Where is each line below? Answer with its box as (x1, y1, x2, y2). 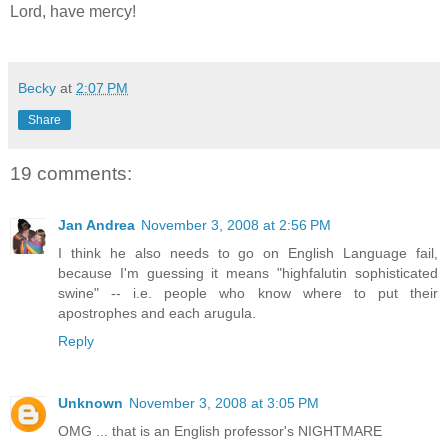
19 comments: (10, 162, 132, 184)
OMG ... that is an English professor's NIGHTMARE (58, 423, 382, 440)
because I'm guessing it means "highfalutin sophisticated (58, 265, 438, 282)
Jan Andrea (58, 217, 135, 234)
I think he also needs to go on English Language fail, (58, 245, 438, 262)
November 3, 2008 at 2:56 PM (141, 217, 331, 234)
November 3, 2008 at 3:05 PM (129, 395, 319, 412)
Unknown (58, 395, 123, 412)
